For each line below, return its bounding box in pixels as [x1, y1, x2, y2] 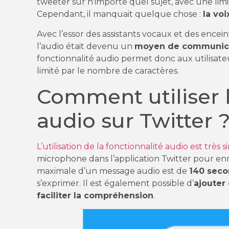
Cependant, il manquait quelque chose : [37, 9, 203, 19]
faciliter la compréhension [37, 191, 153, 201]
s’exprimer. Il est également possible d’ [37, 178, 194, 189]
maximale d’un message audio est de [37, 166, 189, 176]
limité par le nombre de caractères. [37, 65, 179, 76]
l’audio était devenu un [37, 41, 134, 51]
